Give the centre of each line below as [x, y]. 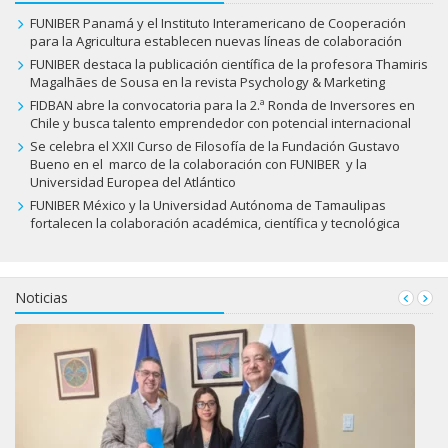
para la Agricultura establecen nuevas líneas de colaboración [215, 41]
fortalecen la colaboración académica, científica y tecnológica [214, 223]
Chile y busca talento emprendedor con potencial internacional [220, 123]
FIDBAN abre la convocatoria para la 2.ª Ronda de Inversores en [222, 105]
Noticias [41, 298]
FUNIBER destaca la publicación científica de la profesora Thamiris [228, 64]
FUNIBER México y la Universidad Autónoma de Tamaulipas [207, 205]
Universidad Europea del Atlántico [132, 182]
